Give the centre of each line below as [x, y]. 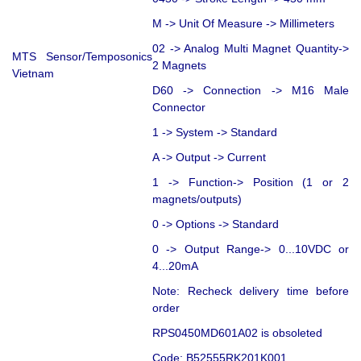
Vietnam [33, 73]
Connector [179, 107]
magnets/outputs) [197, 199]
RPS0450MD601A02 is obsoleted [237, 332]
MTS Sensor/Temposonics [82, 56]
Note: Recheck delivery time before [251, 290]
